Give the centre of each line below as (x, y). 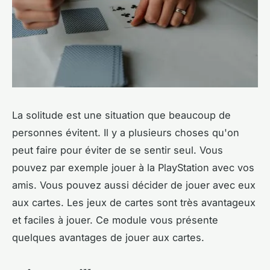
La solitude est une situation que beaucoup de (121, 115)
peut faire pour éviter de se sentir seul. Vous (118, 150)
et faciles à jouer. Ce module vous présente (115, 220)
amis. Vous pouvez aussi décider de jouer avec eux (134, 185)
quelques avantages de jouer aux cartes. (110, 238)
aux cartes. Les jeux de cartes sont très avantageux (134, 203)
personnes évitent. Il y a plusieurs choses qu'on (126, 133)
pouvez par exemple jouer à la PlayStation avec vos (133, 168)
